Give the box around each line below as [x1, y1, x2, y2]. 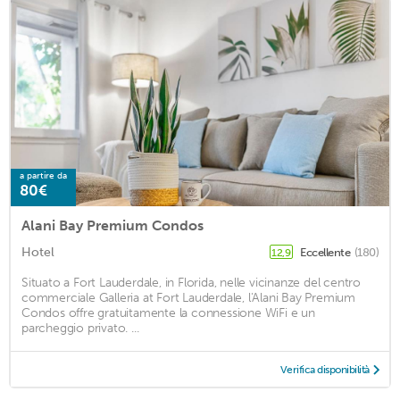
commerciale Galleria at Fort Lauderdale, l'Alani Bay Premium [21, 290, 355, 306]
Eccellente [300, 246, 353, 260]
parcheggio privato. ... [21, 321, 139, 337]
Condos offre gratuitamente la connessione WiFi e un [21, 305, 315, 321]
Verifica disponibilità [279, 363, 370, 377]
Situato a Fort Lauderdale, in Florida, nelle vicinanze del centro [21, 275, 361, 291]
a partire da [20, 171, 67, 182]
